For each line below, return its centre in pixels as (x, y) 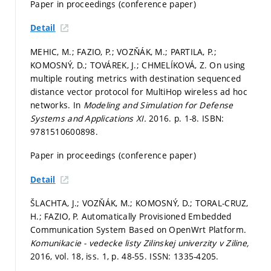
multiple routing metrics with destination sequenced (136, 78)
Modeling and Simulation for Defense (158, 105)
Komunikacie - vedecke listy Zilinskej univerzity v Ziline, (140, 243)
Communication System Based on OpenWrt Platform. (139, 230)
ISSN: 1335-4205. (184, 256)
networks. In (57, 105)
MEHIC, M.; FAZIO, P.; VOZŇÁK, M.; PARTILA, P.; (123, 51)
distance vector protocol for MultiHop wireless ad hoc (139, 91)
